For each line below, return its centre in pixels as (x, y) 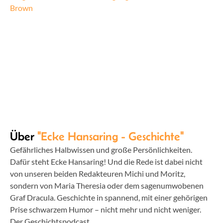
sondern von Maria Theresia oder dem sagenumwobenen (107, 185)
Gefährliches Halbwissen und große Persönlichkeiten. (101, 150)
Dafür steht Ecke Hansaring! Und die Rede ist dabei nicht (106, 162)
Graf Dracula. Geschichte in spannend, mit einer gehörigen (109, 197)
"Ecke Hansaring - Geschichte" (111, 136)
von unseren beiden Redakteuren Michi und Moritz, (98, 173)
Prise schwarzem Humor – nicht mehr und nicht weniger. (106, 209)
